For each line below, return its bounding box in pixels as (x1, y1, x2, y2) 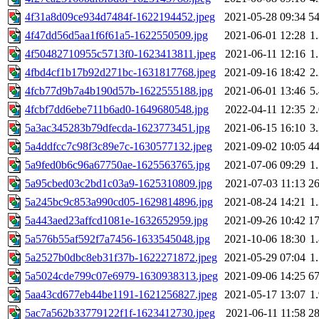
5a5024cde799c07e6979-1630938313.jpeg (25, 270, 218, 283)
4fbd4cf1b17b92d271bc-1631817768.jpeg (25, 66, 216, 79)
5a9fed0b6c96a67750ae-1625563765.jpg (25, 159, 210, 172)
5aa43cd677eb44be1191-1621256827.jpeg (25, 288, 217, 301)
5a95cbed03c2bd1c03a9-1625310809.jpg (25, 177, 212, 190)
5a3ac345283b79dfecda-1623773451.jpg (25, 122, 210, 135)
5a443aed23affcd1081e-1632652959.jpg (25, 214, 208, 227)
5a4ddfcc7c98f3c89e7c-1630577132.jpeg (25, 140, 212, 153)
